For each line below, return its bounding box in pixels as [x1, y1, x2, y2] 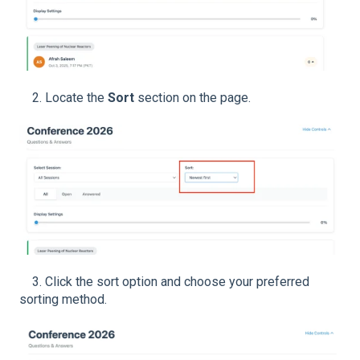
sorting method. [19, 291, 107, 307]
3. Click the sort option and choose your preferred [19, 273, 309, 289]
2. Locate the [19, 89, 108, 105]
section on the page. [134, 89, 251, 105]
